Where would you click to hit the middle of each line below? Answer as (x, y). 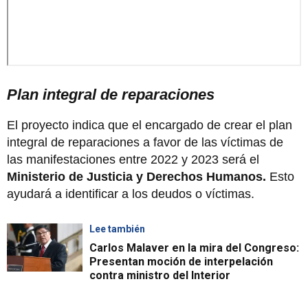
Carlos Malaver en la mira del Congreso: (194, 247)
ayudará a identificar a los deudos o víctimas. (132, 194)
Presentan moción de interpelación (181, 261)
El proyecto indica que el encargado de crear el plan (150, 125)
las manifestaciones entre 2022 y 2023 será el (133, 159)
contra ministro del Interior (160, 275)
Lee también (117, 229)
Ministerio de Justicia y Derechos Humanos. (136, 176)
